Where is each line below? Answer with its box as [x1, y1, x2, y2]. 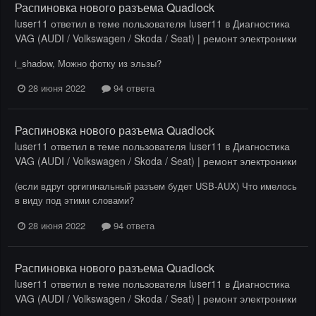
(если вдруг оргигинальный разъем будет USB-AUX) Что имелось [15, 179, 297, 193]
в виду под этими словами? [15, 193, 134, 207]
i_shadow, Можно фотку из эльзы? [15, 56, 162, 71]
